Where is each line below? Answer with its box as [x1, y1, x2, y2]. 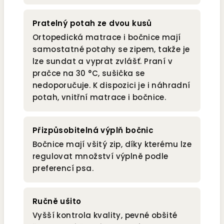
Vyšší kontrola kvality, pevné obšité [32, 210, 177, 221]
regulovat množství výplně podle [32, 151, 168, 162]
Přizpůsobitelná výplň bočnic [32, 125, 154, 136]
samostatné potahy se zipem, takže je [32, 44, 190, 55]
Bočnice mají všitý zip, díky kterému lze [32, 139, 191, 150]
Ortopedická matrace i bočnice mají [32, 32, 181, 43]
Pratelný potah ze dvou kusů [32, 18, 152, 29]
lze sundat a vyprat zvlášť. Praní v [32, 56, 172, 67]
